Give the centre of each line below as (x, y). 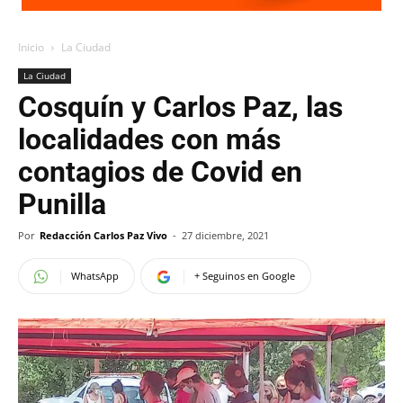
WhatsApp (95, 276)
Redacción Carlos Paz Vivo (103, 235)
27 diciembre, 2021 (225, 235)
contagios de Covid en (160, 172)
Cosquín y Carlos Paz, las (180, 107)
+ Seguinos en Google (245, 276)
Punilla (62, 204)
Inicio (31, 47)
